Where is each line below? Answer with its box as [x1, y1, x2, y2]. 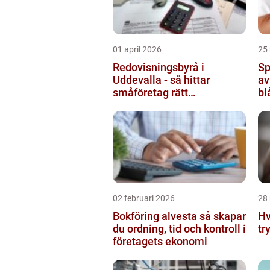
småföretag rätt [113, 86, 188, 99]
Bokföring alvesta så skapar [113, 209, 199, 222]
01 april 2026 [113, 44, 162, 54]
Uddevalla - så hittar [113, 73, 210, 86]
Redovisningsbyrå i [113, 60, 204, 74]
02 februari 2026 [113, 193, 175, 203]
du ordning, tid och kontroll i [113, 222, 246, 235]
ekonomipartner [113, 98, 190, 111]
